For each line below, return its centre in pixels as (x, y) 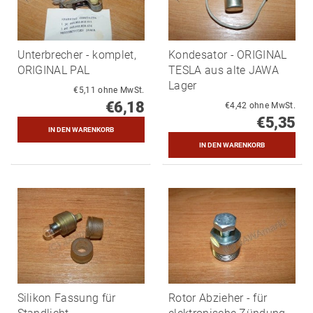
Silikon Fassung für (66, 298)
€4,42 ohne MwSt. (272, 106)
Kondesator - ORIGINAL (228, 55)
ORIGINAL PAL (53, 71)
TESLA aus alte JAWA (224, 71)
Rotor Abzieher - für (218, 298)
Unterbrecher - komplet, (77, 55)
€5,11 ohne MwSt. (121, 90)
